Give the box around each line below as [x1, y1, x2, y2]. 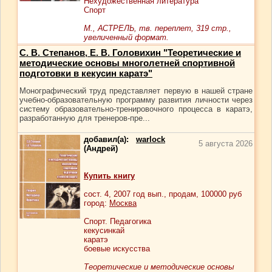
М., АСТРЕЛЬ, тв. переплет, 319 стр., [84, 24, 231, 33]
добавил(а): [84, 135, 136, 144]
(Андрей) [84, 144, 118, 153]
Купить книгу [84, 171, 135, 180]
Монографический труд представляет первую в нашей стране [19, 86, 253, 95]
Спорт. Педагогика [84, 217, 151, 226]
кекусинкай [84, 226, 124, 235]
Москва [109, 199, 137, 208]
